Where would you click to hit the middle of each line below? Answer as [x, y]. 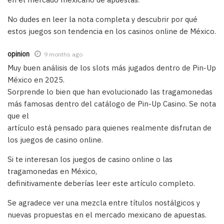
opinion [18, 54]
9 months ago [63, 54]
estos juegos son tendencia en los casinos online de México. [112, 31]
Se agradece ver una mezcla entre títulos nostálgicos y [104, 202]
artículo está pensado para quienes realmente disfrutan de [109, 127]
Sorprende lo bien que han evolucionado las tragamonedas [110, 91]
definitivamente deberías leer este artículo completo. [101, 183]
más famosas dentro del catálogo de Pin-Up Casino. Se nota [112, 103]
